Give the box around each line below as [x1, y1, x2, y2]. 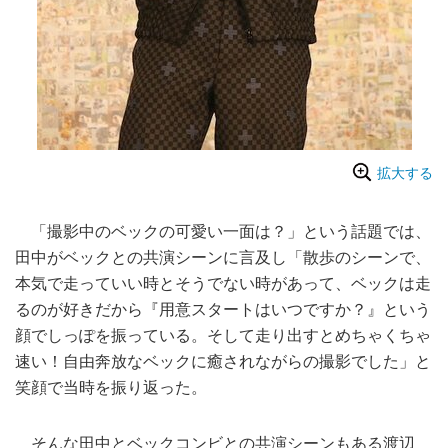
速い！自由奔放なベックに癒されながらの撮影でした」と [15, 352, 431, 372]
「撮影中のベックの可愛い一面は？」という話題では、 [15, 222, 431, 242]
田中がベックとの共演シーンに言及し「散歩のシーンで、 [15, 248, 431, 268]
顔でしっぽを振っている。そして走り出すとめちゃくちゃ [15, 326, 431, 346]
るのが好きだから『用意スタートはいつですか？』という [15, 300, 431, 320]
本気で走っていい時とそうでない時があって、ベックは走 [15, 274, 431, 294]
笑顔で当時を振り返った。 [15, 378, 207, 398]
